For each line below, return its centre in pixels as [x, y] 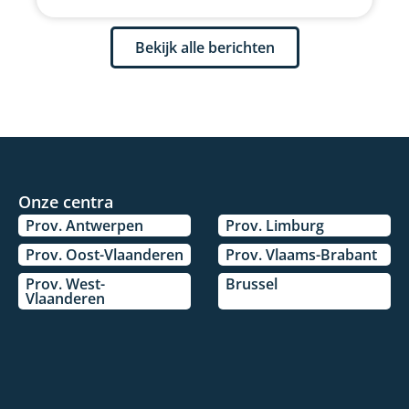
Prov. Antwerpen [84, 226]
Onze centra [66, 202]
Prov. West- [65, 284]
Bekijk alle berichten [204, 48]
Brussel [252, 284]
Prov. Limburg [275, 226]
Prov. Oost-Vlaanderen [105, 255]
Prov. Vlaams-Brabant [301, 255]
